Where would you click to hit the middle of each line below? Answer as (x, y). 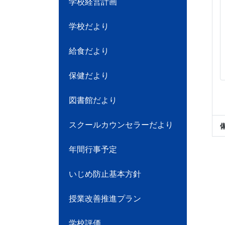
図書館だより (93, 100)
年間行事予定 (93, 149)
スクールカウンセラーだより (121, 125)
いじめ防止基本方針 (105, 174)
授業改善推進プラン (105, 199)
